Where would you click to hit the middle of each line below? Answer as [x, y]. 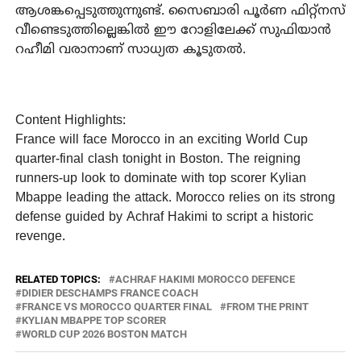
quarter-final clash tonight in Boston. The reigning [158, 159]
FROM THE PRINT [267, 306]
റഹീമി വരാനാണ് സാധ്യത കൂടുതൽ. [130, 50]
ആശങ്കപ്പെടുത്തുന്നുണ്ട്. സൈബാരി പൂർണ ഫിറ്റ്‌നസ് [180, 11]
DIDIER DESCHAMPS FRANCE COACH [110, 293]
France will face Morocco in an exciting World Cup [161, 140]
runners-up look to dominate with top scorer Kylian [160, 178]
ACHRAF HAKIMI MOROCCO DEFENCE [205, 279]
